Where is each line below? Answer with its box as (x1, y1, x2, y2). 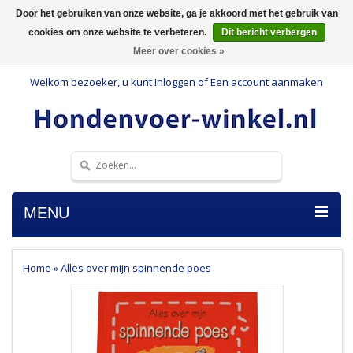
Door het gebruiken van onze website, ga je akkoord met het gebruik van (15, 8, 338, 19)
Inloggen (154, 75, 195, 89)
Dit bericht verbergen (221, 27, 317, 38)
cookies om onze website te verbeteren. (28, 27, 209, 38)
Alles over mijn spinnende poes (60, 260, 211, 275)
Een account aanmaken (210, 75, 323, 89)
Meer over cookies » (132, 46, 225, 57)
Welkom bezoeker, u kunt (30, 75, 154, 89)
